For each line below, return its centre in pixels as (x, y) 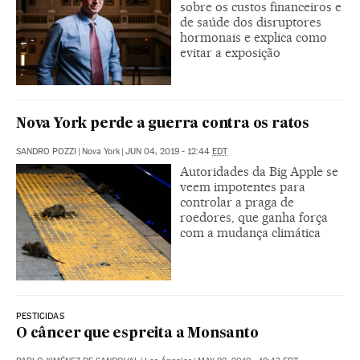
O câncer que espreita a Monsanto (137, 333)
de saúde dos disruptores (251, 22)
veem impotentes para (243, 186)
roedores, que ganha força (254, 217)
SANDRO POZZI (46, 151)
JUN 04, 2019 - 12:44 (169, 151)
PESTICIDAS (40, 316)
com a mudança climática (250, 232)
